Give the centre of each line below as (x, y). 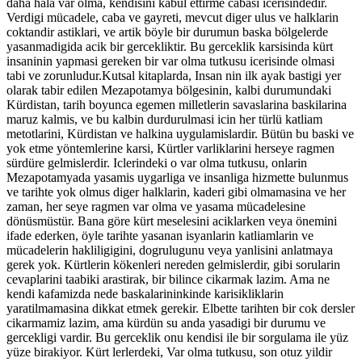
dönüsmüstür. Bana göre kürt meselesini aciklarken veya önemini (172, 221)
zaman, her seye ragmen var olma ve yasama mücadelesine (156, 206)
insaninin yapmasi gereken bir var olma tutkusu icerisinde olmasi (170, 61)
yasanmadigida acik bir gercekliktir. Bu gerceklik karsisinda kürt (170, 46)
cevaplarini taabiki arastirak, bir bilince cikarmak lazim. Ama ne (168, 279)
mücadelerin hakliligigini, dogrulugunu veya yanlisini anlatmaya (170, 250)
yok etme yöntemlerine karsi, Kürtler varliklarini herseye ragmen (170, 148)
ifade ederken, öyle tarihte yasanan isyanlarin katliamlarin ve (160, 235)
